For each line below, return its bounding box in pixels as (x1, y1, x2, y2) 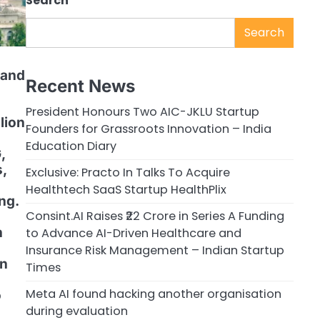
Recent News (26, 75, 135, 96)
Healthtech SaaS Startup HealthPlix (26, 181, 226, 198)
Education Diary (26, 137, 116, 154)
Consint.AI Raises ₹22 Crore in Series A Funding (26, 207, 284, 224)
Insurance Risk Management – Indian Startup (26, 241, 284, 259)
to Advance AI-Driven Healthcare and (26, 224, 241, 241)
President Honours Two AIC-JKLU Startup (26, 103, 259, 120)
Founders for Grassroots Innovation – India (26, 120, 271, 137)
